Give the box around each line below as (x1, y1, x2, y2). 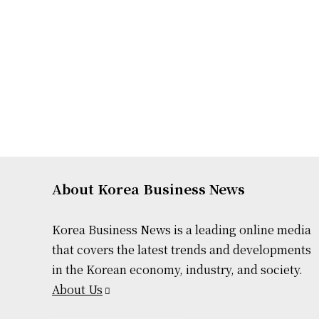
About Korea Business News (52, 179, 245, 199)
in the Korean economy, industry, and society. (52, 261, 303, 278)
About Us (52, 281, 103, 298)
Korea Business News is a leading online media (52, 221, 311, 239)
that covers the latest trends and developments (52, 241, 311, 258)
